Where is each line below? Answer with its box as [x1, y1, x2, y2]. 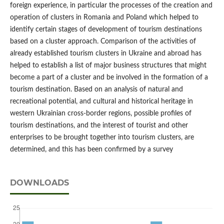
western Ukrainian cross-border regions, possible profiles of [9, 110, 191, 117]
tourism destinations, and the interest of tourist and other [9, 122, 188, 129]
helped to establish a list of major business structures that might [9, 62, 206, 69]
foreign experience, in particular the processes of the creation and [9, 2, 212, 9]
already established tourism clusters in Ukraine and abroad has [9, 50, 201, 57]
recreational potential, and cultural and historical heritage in [9, 98, 193, 105]
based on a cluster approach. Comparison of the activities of [9, 38, 196, 45]
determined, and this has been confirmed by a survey [9, 146, 173, 153]
